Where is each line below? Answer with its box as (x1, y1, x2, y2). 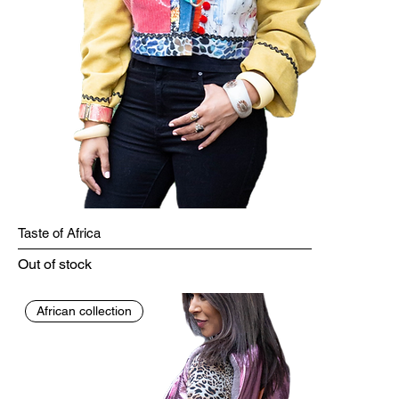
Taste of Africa (18, 225, 101, 241)
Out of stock (18, 256, 92, 273)
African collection (37, 304, 133, 319)
